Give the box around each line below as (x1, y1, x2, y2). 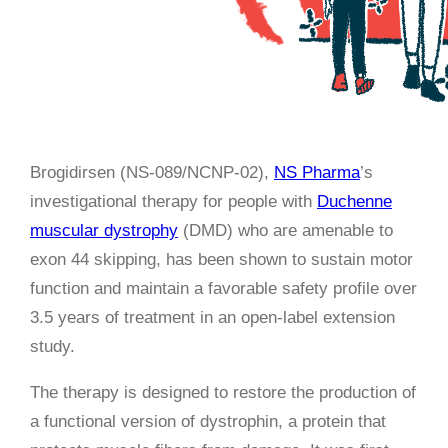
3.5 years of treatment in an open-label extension (30, 307, 395, 327)
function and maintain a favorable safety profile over (30, 278, 417, 298)
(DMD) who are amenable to (178, 220, 393, 240)
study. (30, 336, 75, 356)
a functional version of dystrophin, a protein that (30, 411, 386, 431)
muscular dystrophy (30, 220, 178, 240)
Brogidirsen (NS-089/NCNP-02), (30, 162, 274, 182)
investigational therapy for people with (30, 191, 317, 211)
